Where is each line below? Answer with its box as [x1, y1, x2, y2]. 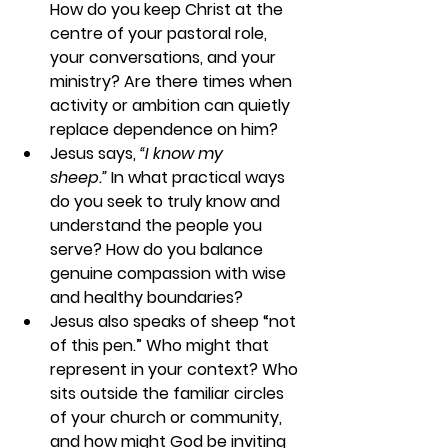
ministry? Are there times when [50, 70, 296, 94]
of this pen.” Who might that [50, 334, 273, 358]
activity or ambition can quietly [50, 94, 294, 118]
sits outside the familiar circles [50, 382, 288, 406]
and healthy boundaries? [50, 286, 243, 310]
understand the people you [50, 214, 266, 238]
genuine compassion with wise [50, 262, 290, 286]
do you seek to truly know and [50, 190, 284, 214]
